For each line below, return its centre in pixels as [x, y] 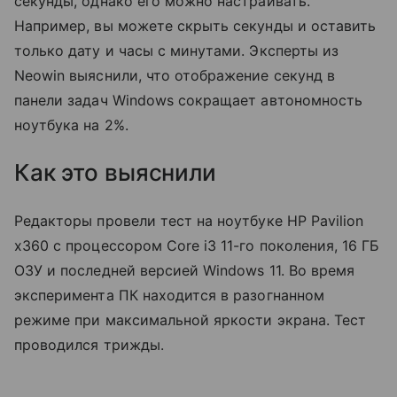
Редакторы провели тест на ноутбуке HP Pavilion [189, 220]
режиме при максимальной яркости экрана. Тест [191, 319]
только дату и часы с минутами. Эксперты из [177, 50]
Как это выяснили [115, 172]
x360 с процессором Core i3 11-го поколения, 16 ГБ [197, 245]
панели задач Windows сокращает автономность [189, 100]
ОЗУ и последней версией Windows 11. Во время [185, 270]
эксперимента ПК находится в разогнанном [169, 295]
